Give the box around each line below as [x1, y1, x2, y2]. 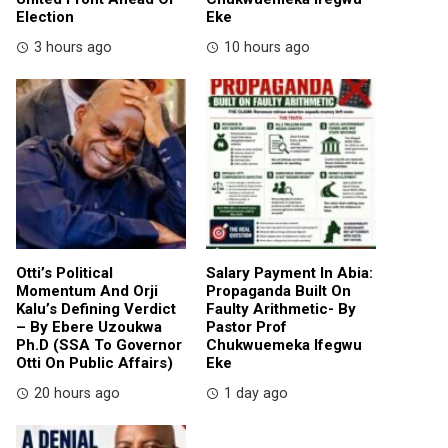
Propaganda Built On [206, 281, 351, 300]
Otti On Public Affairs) [16, 353, 173, 372]
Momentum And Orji [16, 281, 158, 300]
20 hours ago [34, 384, 120, 402]
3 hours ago [34, 38, 112, 56]
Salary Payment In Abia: [206, 263, 373, 282]
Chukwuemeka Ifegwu [206, 335, 362, 354]
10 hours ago [224, 38, 310, 56]
